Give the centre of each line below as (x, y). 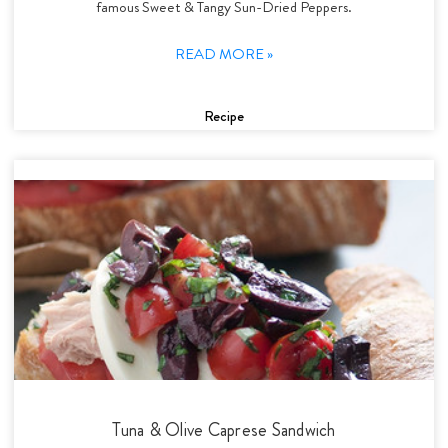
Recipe (224, 115)
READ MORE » (224, 53)
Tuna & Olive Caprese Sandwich (224, 429)
